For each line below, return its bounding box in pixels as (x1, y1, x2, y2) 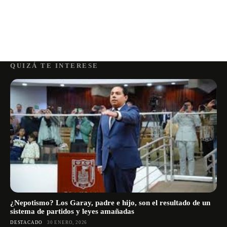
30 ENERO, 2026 (47, 220, 88, 225)
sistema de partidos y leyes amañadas (10, 207, 134, 216)
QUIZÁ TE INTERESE (10, 62, 99, 69)
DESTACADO (10, 220, 43, 225)
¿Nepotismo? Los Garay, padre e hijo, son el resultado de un (10, 199, 210, 207)
